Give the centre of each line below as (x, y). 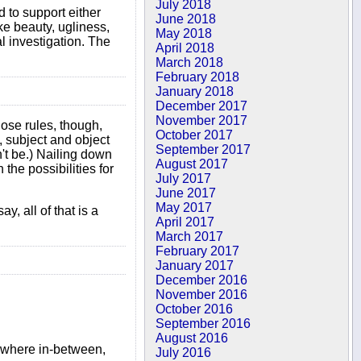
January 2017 (195, 266)
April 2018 (185, 48)
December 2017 (202, 106)
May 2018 (184, 33)
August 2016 (192, 338)
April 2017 (185, 222)
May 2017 (184, 207)
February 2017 (198, 251)
